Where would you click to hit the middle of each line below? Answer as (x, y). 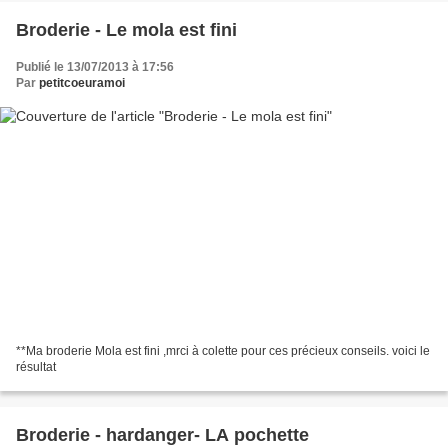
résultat (36, 366)
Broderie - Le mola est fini (126, 30)
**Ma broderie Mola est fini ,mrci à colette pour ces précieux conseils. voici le (223, 350)
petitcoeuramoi (82, 83)
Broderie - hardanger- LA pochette (162, 434)
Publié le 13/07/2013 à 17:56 (95, 67)
